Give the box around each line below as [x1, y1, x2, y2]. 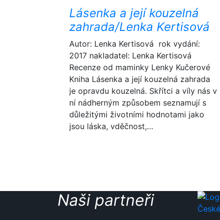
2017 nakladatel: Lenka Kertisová [69, 51, 194, 60]
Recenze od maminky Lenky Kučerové [69, 62, 210, 72]
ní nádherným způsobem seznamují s [69, 98, 206, 108]
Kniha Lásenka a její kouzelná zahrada [69, 74, 210, 84]
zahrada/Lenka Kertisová [69, 20, 210, 34]
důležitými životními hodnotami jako [69, 110, 204, 119]
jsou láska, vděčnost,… [69, 121, 153, 131]
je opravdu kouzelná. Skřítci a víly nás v [69, 86, 217, 96]
